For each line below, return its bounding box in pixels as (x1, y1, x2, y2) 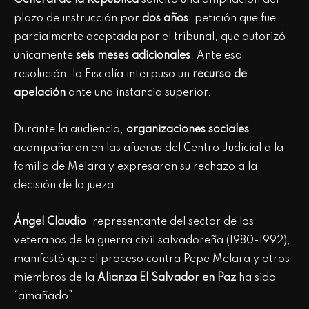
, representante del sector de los (86, 217, 254, 228)
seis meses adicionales (76, 50, 190, 62)
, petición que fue (188, 13, 276, 25)
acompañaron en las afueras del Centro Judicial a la (14, 143, 283, 154)
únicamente (14, 50, 76, 62)
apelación (14, 88, 66, 99)
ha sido (236, 272, 276, 284)
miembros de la (14, 272, 97, 284)
